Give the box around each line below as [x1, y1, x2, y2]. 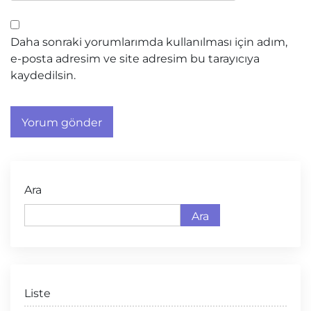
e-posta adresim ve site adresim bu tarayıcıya [10, 52, 260, 65]
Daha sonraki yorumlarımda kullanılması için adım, [10, 35, 287, 49]
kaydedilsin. [10, 69, 76, 82]
